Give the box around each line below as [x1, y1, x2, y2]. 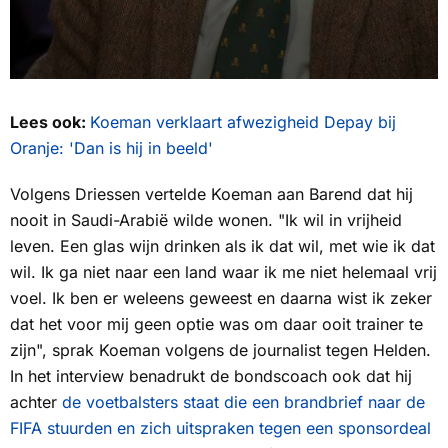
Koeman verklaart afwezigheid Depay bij [90, 112, 396, 133]
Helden [373, 340, 426, 361]
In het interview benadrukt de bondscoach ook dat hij [10, 366, 412, 387]
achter [10, 392, 62, 413]
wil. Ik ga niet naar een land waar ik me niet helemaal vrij [10, 262, 437, 283]
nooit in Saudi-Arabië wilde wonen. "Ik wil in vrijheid [10, 210, 402, 231]
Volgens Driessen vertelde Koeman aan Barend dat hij [10, 184, 413, 205]
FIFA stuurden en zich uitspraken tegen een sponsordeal [10, 418, 431, 439]
